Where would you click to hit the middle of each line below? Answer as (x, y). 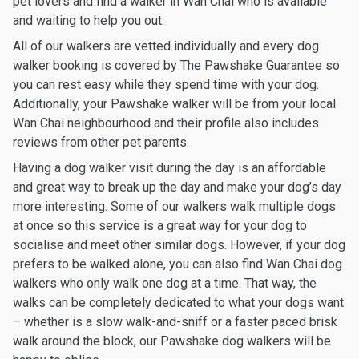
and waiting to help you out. (89, 20)
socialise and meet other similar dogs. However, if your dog (179, 245)
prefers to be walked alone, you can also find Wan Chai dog (177, 264)
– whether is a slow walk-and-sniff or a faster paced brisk (175, 322)
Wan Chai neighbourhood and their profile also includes (166, 123)
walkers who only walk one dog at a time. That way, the (165, 283)
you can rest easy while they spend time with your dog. (166, 85)
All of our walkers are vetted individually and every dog (166, 46)
